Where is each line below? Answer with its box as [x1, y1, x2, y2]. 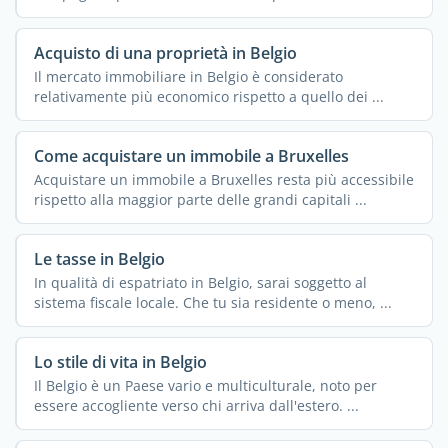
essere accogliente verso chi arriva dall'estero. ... [33, 395, 359, 415]
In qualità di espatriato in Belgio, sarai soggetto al [33, 272, 367, 292]
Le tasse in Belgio [33, 247, 165, 270]
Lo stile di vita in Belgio [33, 350, 207, 373]
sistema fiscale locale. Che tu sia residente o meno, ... [33, 292, 392, 312]
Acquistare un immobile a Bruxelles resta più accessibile [33, 169, 414, 189]
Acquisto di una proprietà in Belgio [33, 41, 297, 64]
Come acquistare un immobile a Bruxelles [33, 144, 349, 167]
